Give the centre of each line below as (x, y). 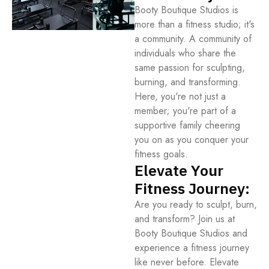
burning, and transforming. (188, 82)
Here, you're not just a (180, 96)
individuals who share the (185, 53)
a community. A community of (193, 39)
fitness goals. (161, 154)
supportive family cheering (187, 125)
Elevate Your (179, 170)
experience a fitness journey (192, 248)
